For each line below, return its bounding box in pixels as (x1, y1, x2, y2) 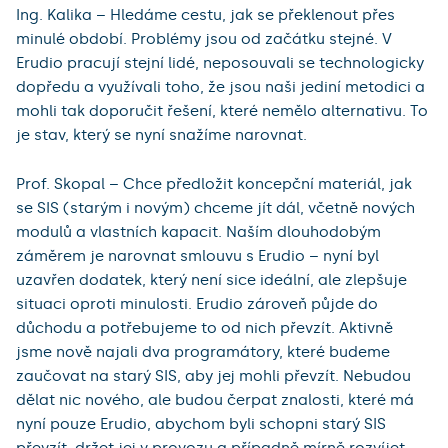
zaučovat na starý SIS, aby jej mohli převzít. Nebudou (16, 367, 411, 386)
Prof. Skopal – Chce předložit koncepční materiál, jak (16, 175, 412, 194)
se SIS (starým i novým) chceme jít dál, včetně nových (16, 199, 415, 218)
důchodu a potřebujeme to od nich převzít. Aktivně (16, 319, 393, 338)
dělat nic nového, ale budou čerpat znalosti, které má (16, 391, 414, 410)
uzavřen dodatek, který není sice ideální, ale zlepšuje (16, 271, 407, 290)
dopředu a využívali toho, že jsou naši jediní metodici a (16, 78, 425, 97)
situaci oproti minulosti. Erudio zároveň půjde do (16, 295, 378, 314)
